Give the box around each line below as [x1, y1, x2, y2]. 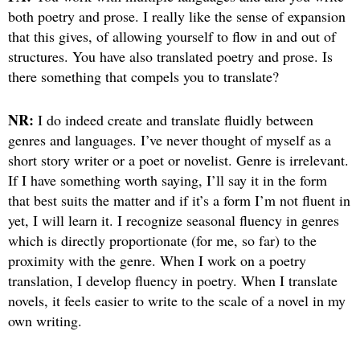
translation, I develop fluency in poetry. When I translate [8, 271, 337, 291]
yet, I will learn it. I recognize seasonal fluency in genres [8, 211, 339, 231]
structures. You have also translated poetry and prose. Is [8, 47, 333, 67]
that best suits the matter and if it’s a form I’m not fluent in [8, 190, 350, 211]
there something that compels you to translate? [8, 67, 279, 87]
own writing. [8, 311, 82, 331]
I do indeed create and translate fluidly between [34, 110, 313, 130]
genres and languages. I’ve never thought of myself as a [8, 130, 331, 150]
